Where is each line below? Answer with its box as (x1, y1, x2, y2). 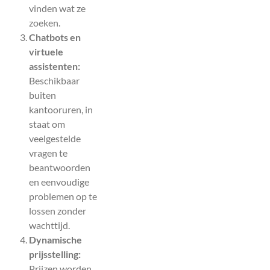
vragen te (29, 146, 67, 159)
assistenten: (29, 60, 80, 72)
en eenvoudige (29, 175, 89, 187)
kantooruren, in (29, 103, 93, 115)
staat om (29, 118, 65, 130)
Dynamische (29, 233, 82, 245)
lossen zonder (29, 204, 86, 216)
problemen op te (29, 190, 97, 202)
